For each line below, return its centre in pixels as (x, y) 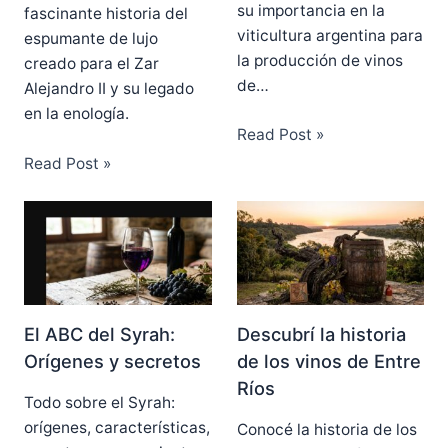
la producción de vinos (319, 60)
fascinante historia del (105, 13)
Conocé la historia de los (326, 430)
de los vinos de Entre (328, 360)
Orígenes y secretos (112, 360)
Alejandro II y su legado (108, 88)
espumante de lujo (90, 38)
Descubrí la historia (321, 333)
